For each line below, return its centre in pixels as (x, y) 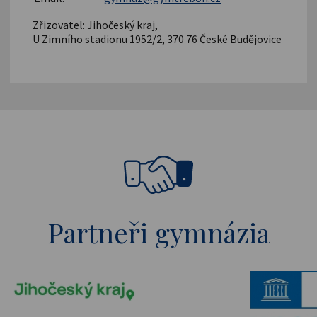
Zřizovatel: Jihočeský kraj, (96, 25)
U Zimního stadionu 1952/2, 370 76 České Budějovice (157, 39)
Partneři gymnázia (158, 232)
